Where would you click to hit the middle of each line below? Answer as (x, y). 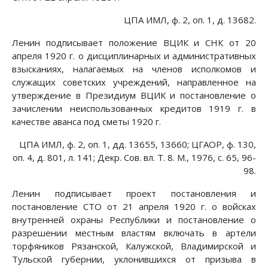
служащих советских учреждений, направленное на (134, 82)
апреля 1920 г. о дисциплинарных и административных (134, 56)
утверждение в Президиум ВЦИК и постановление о (134, 95)
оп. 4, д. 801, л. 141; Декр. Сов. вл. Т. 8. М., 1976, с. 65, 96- (134, 158)
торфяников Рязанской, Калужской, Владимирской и (134, 246)
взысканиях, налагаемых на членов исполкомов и (134, 69)
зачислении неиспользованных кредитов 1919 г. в (134, 109)
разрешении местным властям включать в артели (134, 233)
